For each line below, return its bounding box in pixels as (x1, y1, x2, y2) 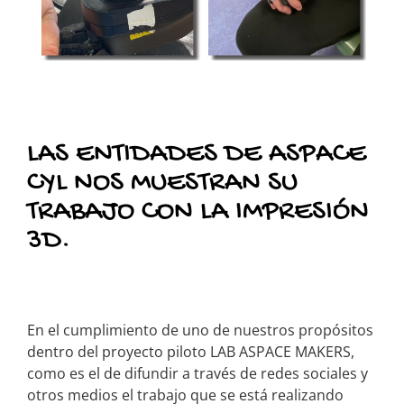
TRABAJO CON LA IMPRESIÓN (27, 194, 369, 229)
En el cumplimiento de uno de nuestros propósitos (27, 319, 373, 340)
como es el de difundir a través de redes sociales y (27, 363, 368, 383)
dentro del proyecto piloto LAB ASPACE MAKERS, (27, 341, 354, 362)
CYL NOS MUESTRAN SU (27, 165, 298, 200)
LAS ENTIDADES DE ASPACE (27, 136, 366, 171)
